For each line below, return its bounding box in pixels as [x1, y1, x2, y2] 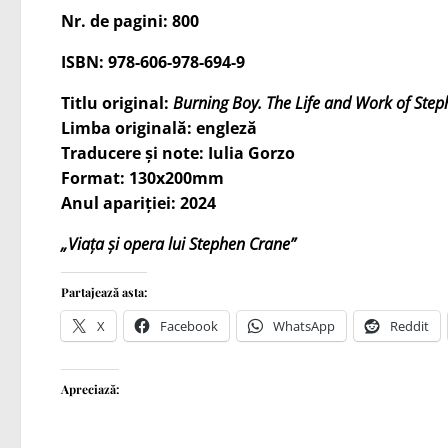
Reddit [390, 317, 429, 335]
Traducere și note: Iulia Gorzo [61, 142, 295, 164]
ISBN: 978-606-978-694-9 [61, 51, 245, 73]
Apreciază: [61, 381, 119, 397]
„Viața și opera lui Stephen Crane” [61, 233, 296, 255]
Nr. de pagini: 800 [61, 10, 199, 32]
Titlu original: [61, 92, 173, 114]
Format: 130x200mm [61, 167, 224, 189]
